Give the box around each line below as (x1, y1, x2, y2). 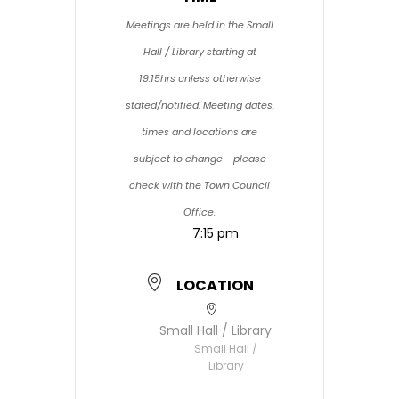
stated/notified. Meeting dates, (125, 98, 274, 112)
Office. (183, 205, 216, 219)
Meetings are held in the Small (126, 18, 273, 32)
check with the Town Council (129, 178, 270, 192)
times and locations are (142, 125, 257, 139)
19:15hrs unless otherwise (138, 71, 261, 85)
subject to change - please (133, 151, 266, 166)
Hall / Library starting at (142, 45, 256, 59)
